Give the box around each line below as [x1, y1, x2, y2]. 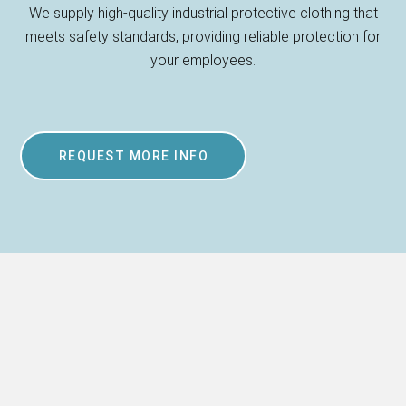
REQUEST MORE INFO [58, 148, 209, 163]
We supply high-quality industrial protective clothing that [28, 4, 378, 22]
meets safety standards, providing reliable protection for [25, 27, 381, 45]
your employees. [150, 51, 256, 69]
